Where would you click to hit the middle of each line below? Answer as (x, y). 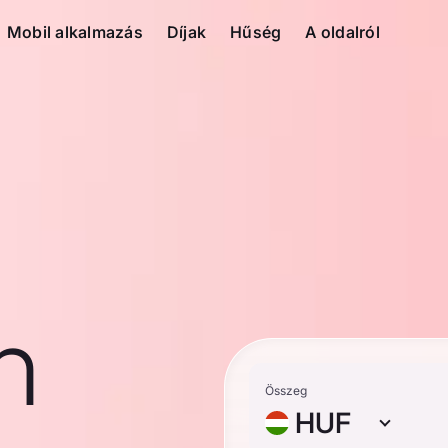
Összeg (286, 390)
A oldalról (342, 32)
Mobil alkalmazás (74, 32)
